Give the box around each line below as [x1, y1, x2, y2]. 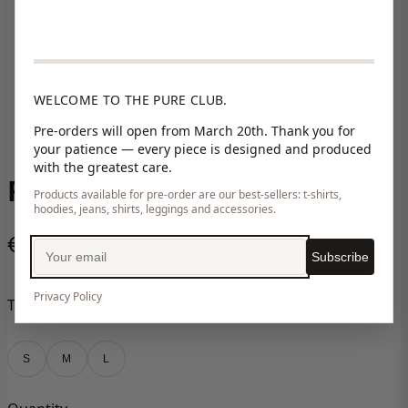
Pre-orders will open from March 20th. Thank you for [34, 122, 355, 140]
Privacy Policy [34, 289, 102, 305]
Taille [7, 295, 42, 316]
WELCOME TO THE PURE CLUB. [34, 91, 228, 109]
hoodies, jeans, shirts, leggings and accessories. [34, 201, 276, 218]
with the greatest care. [34, 158, 172, 177]
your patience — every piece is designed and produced [34, 140, 372, 158]
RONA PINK [7, 172, 177, 210]
